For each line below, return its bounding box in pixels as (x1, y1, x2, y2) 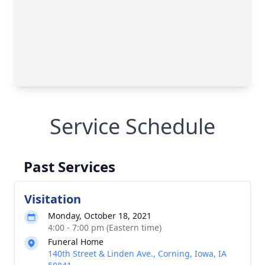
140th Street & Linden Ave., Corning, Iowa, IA (48, 248, 227, 259)
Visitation (24, 191, 81, 207)
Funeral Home (48, 236, 104, 247)
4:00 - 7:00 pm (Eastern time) (48, 222, 161, 233)
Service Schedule (50, 112, 215, 141)
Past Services (24, 157, 115, 176)
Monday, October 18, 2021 (48, 210, 151, 221)
